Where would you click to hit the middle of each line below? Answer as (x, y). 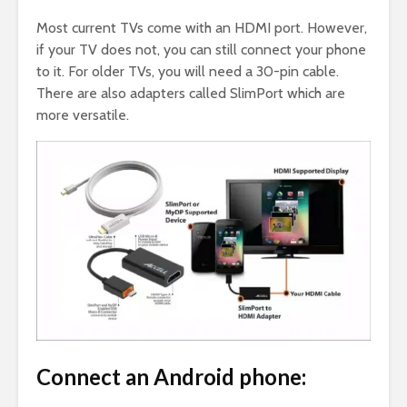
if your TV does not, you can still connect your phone (201, 50)
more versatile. (83, 115)
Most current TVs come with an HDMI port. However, (202, 28)
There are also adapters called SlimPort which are (191, 94)
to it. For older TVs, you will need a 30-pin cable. (188, 72)
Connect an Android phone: (171, 377)
